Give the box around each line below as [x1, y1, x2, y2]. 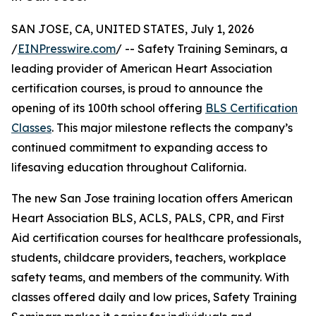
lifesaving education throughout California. [11, 160, 246, 175]
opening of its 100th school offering [11, 101, 205, 116]
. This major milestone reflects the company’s [51, 121, 293, 135]
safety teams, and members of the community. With [11, 270, 289, 285]
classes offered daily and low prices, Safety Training [11, 290, 297, 305]
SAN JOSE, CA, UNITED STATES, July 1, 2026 [11, 22, 254, 37]
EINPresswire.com [18, 42, 116, 56]
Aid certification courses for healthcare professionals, [11, 231, 301, 245]
